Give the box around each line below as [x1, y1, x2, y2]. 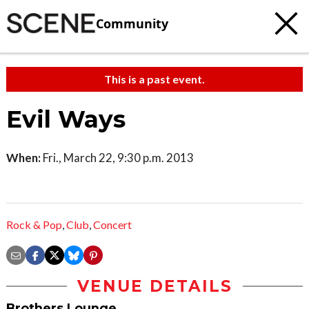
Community [96, 14, 168, 32]
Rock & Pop [6, 218, 62, 232]
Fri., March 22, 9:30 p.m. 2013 [41, 150, 194, 165]
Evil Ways [6, 105, 126, 134]
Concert [93, 218, 132, 232]
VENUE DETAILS [77, 277, 232, 297]
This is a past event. [104, 72, 205, 86]
